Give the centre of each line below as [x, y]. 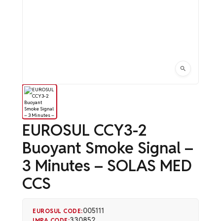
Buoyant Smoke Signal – [108, 148]
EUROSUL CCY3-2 [85, 130]
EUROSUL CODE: [58, 211]
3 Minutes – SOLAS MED [107, 166]
